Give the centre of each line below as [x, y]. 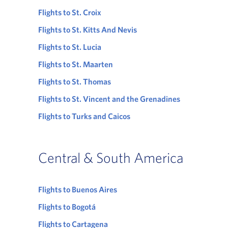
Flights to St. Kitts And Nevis [87, 30]
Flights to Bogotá [67, 207]
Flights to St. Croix [69, 12]
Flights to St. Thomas [74, 82]
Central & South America [110, 158]
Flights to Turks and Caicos [84, 116]
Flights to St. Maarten [75, 64]
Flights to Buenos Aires [77, 190]
